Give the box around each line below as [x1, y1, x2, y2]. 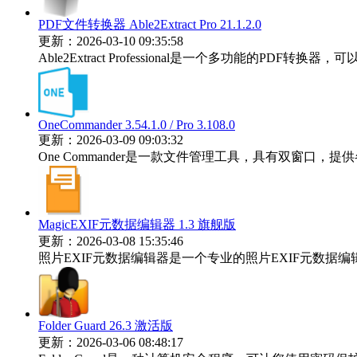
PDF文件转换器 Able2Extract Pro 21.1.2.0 [38, 18, 261, 31]
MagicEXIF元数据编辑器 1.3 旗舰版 [38, 218, 236, 231]
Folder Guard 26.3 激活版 [38, 319, 173, 332]
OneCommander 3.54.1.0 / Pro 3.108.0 [38, 118, 235, 131]
